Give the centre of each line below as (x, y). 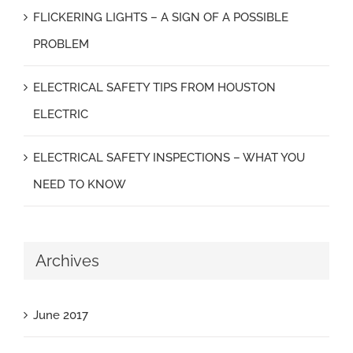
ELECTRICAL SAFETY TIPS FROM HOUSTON (154, 87)
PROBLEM (61, 44)
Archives (67, 261)
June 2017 (61, 315)
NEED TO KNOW (80, 184)
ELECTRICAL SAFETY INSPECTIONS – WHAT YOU (169, 158)
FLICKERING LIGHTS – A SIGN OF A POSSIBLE (161, 17)
